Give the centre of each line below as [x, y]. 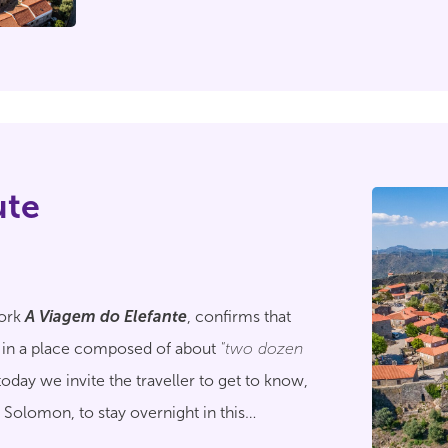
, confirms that [239, 316]
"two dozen [261, 348]
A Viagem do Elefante [106, 316]
